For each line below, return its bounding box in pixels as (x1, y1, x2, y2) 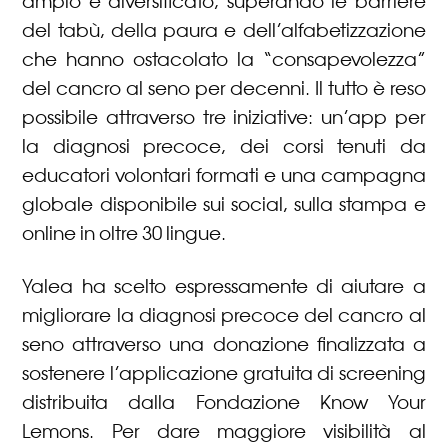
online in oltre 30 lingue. (22, 221, 227, 246)
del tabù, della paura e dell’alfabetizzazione (22, 18, 426, 43)
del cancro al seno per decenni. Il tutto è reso (22, 76, 426, 101)
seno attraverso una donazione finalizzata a (22, 332, 426, 357)
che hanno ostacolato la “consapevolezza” (22, 47, 426, 72)
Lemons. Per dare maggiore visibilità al (22, 419, 426, 444)
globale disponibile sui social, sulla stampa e (22, 192, 426, 217)
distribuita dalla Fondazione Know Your (22, 390, 426, 415)
